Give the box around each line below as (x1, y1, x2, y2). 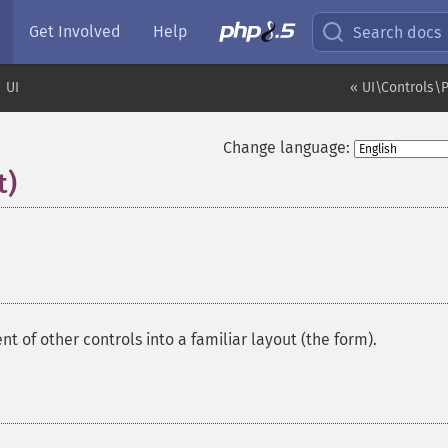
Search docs (353, 22, 442, 42)
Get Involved (29, 22, 121, 41)
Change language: (222, 138, 350, 157)
